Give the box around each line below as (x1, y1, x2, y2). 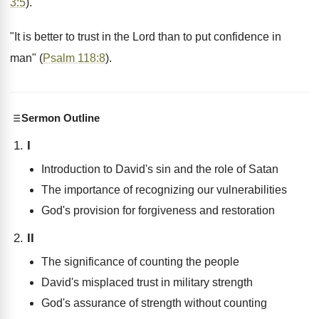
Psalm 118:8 (43, 52, 105, 64)
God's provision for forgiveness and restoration (41, 204, 275, 216)
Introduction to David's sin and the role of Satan (41, 163, 278, 175)
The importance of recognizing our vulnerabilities (41, 184, 287, 196)
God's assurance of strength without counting (41, 297, 267, 309)
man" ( (10, 52, 43, 64)
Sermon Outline (21, 112, 100, 124)
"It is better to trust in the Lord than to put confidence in (10, 31, 281, 43)
